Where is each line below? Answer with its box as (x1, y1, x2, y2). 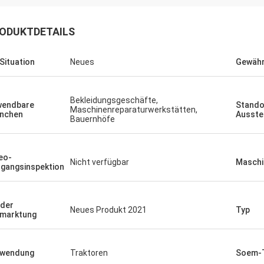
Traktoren (70, 248, 108, 258)
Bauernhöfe (70, 114, 115, 124)
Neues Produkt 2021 (70, 205, 147, 214)
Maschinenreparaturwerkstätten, (70, 105, 197, 114)
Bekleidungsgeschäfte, (70, 95, 158, 105)
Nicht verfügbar (70, 157, 129, 167)
